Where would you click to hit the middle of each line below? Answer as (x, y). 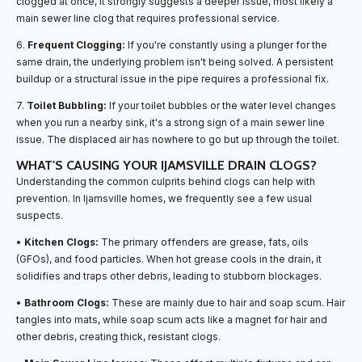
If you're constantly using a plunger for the (226, 44)
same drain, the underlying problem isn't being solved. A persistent (175, 61)
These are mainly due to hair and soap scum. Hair (227, 302)
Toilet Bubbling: (67, 105)
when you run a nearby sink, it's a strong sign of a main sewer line (170, 122)
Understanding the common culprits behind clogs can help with (166, 181)
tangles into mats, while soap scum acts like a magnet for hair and (172, 319)
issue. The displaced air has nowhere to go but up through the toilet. (178, 139)
